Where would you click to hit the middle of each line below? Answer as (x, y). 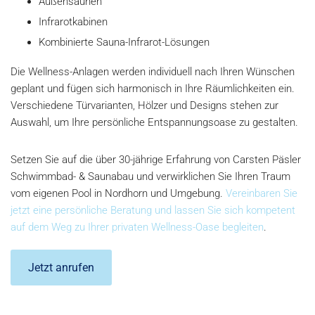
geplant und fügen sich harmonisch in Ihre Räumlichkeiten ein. (153, 89)
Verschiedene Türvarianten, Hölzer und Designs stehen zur (144, 106)
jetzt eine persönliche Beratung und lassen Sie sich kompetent (153, 211)
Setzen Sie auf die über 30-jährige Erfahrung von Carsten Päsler (156, 160)
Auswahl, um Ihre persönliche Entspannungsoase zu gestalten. (154, 123)
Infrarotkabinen (73, 22)
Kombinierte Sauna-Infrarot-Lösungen (124, 43)
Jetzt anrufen (61, 268)
